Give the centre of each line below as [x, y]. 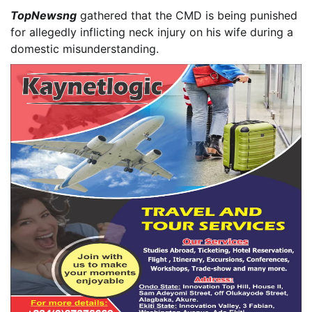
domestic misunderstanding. [85, 48]
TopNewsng [44, 15]
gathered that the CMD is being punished [187, 15]
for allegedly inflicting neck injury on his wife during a [152, 32]
